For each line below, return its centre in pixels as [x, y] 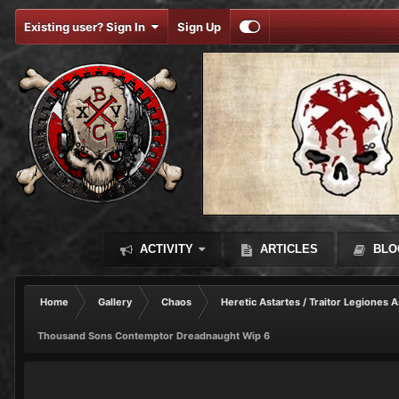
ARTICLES [287, 249]
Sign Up [199, 27]
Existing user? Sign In [87, 27]
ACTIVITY [164, 249]
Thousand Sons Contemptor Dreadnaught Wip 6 [154, 336]
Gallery [115, 302]
